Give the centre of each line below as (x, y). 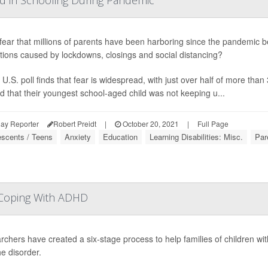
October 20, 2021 (150, 124)
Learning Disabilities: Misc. (196, 137)
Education (120, 137)
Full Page (213, 124)
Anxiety (78, 137)
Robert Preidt (75, 124)
